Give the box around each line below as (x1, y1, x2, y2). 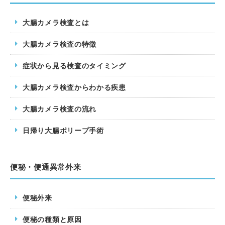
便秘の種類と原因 (23, 213, 82, 224)
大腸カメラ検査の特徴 (23, 38, 96, 49)
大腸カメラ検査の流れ (23, 103, 96, 114)
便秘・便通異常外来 (10, 161, 81, 172)
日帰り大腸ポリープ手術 (23, 125, 104, 135)
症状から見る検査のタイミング (23, 60, 126, 70)
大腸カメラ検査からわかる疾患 (23, 81, 126, 92)
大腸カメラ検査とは (23, 17, 89, 27)
